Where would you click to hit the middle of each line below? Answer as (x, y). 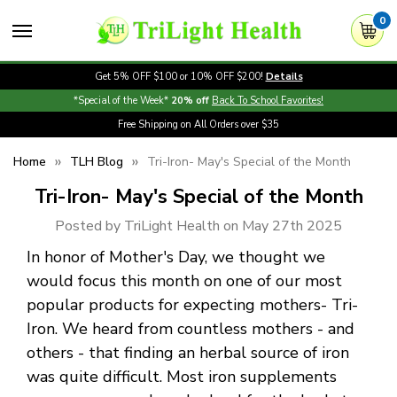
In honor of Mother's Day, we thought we (176, 257)
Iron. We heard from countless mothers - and (191, 328)
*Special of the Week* (122, 101)
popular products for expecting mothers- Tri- (192, 304)
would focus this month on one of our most (184, 280)
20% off (190, 101)
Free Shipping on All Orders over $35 (198, 125)
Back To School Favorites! (268, 101)
